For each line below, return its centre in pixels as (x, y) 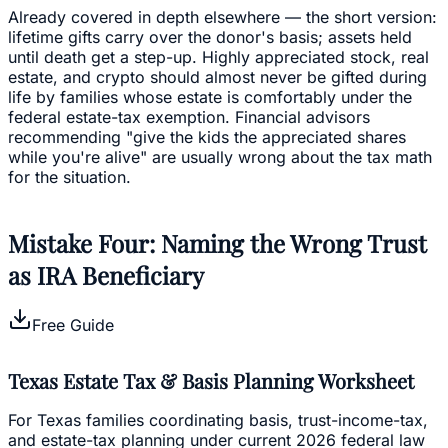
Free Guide (73, 324)
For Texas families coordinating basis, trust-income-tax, (218, 419)
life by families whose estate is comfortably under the (210, 96)
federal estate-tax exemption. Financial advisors (189, 116)
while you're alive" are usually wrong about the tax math (220, 156)
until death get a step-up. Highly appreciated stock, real (218, 56)
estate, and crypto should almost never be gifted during (217, 76)
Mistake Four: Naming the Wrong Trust (217, 242)
